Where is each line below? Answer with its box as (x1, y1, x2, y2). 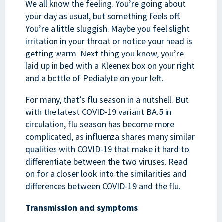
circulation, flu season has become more (25, 118, 175, 130)
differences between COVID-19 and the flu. (25, 180, 181, 192)
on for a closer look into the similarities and (25, 167, 187, 179)
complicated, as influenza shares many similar (25, 130, 195, 142)
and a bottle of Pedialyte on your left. (25, 72, 164, 84)
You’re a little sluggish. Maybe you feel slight (25, 22, 190, 34)
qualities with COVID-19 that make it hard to (25, 143, 190, 155)
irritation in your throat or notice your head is (25, 35, 193, 47)
